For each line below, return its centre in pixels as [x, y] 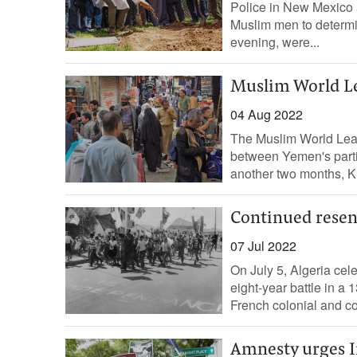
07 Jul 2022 [263, 246]
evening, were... [275, 42]
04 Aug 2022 [266, 114]
